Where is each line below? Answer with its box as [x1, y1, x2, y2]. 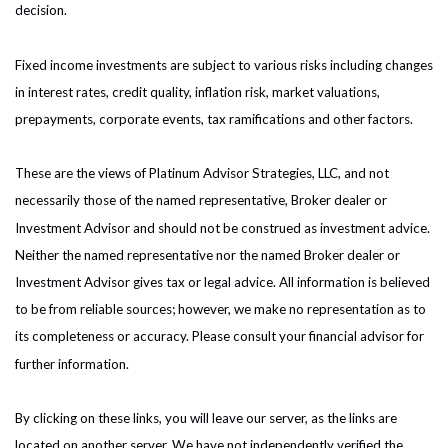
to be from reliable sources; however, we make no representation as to [15, 301, 426, 318]
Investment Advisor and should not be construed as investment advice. [15, 219, 430, 236]
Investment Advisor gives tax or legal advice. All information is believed [15, 274, 430, 291]
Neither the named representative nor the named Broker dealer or [15, 247, 400, 264]
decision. [15, 2, 67, 19]
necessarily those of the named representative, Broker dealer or [15, 192, 387, 209]
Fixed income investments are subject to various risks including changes [15, 56, 433, 73]
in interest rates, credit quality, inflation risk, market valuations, [15, 83, 380, 100]
